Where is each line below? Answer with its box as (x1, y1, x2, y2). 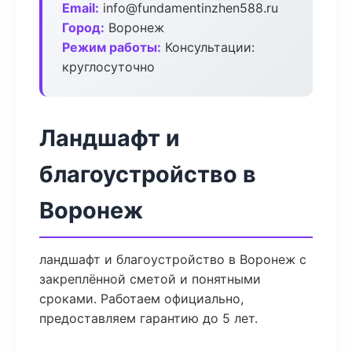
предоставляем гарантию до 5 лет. (39, 310, 258, 326)
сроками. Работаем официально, (39, 291, 244, 306)
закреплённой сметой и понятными (39, 271, 261, 287)
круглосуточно (62, 59, 155, 75)
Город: (62, 20, 104, 35)
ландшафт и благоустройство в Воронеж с (39, 251, 306, 267)
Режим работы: (62, 39, 161, 55)
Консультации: (161, 39, 255, 55)
